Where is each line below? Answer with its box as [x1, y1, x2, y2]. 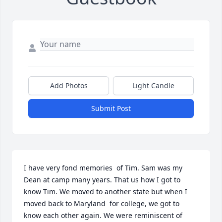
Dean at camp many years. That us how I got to [24, 175, 180, 184]
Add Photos [50, 81, 88, 90]
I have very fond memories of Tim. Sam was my [24, 163, 182, 172]
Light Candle [132, 81, 174, 90]
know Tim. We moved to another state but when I [24, 187, 187, 196]
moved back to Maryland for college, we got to [24, 199, 179, 208]
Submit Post [91, 104, 131, 113]
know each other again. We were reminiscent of [24, 211, 182, 220]
